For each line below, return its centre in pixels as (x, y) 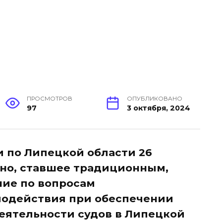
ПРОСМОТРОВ (50, 99)
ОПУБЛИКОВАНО (155, 99)
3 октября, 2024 (159, 108)
